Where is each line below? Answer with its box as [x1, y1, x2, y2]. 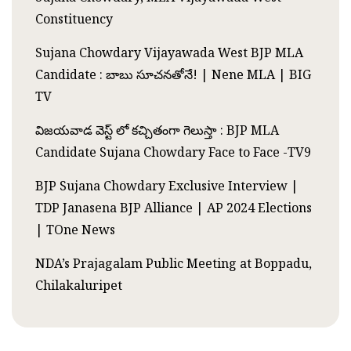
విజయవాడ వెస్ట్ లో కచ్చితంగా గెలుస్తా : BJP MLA [35, 121, 279, 139]
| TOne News [35, 220, 115, 238]
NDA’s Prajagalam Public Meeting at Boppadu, [35, 254, 312, 272]
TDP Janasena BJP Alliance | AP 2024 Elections [35, 198, 312, 216]
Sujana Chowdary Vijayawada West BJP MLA [35, 43, 303, 61]
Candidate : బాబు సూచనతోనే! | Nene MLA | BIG [35, 65, 311, 83]
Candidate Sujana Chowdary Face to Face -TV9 [35, 143, 311, 161]
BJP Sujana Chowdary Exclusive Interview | [35, 176, 299, 194]
